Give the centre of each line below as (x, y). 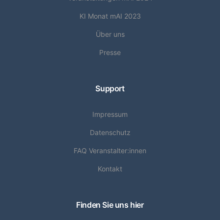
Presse (110, 53)
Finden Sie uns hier (110, 205)
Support (110, 89)
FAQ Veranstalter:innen (110, 151)
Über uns (110, 34)
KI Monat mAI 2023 (110, 16)
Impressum (110, 114)
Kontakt (110, 169)
